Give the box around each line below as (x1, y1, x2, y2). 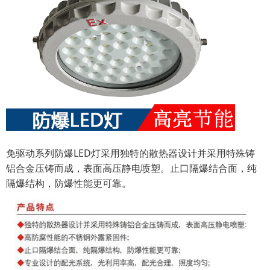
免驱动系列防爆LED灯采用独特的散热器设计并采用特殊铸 (6, 146, 255, 160)
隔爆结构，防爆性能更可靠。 (6, 177, 131, 190)
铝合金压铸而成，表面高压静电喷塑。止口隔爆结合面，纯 (6, 162, 257, 175)
